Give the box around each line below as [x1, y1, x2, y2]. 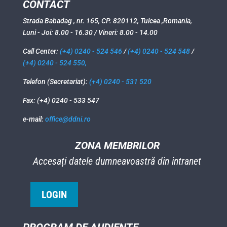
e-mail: [22, 115, 45, 124]
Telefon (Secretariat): [22, 78, 89, 86]
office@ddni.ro [45, 115, 91, 124]
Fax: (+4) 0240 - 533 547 [22, 96, 99, 105]
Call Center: [22, 47, 60, 56]
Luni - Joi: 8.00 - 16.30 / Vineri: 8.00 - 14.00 [22, 28, 158, 37]
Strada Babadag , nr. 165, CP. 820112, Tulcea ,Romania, [22, 17, 192, 25]
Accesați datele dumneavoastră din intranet [33, 155, 202, 168]
